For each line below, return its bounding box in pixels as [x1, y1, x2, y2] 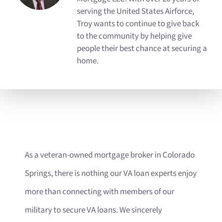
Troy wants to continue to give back [77, 18, 199, 30]
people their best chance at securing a [77, 43, 207, 55]
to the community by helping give [77, 31, 192, 42]
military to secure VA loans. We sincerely [25, 204, 162, 216]
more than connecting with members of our [25, 186, 174, 197]
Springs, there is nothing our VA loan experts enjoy [25, 167, 197, 179]
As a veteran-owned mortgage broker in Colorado [25, 149, 195, 161]
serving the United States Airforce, [77, 6, 194, 17]
